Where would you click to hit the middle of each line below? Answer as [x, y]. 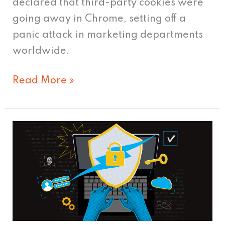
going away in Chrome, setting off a [99, 19]
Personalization [50, 177]
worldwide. [41, 51]
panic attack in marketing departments [108, 35]
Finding [31, 209]
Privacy [30, 145]
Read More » [44, 81]
